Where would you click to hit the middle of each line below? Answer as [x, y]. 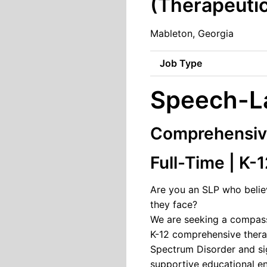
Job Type [181, 63]
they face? [174, 204]
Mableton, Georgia [192, 33]
